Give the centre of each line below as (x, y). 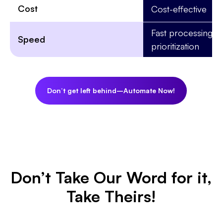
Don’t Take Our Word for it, (111, 177)
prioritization (175, 46)
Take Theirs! (111, 196)
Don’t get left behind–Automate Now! (111, 91)
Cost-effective (179, 9)
